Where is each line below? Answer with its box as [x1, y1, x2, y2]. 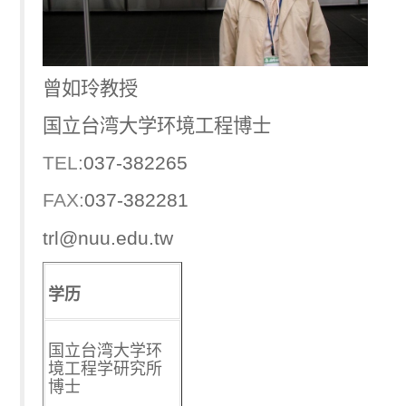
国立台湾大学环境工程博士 [43, 114, 271, 137]
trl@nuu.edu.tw [43, 227, 173, 248]
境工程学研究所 [48, 360, 163, 379]
